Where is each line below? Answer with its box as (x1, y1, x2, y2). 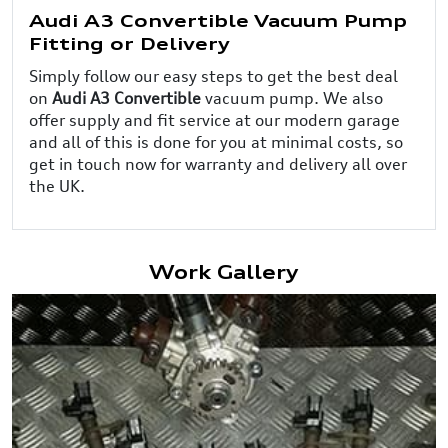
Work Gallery (149, 264, 299, 283)
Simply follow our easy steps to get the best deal (29, 65, 398, 86)
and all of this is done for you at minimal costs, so (29, 131, 403, 152)
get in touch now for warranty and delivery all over (29, 153, 407, 174)
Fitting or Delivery (29, 36, 230, 54)
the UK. (29, 175, 85, 196)
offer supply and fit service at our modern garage (29, 109, 400, 130)
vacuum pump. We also (205, 87, 383, 108)
